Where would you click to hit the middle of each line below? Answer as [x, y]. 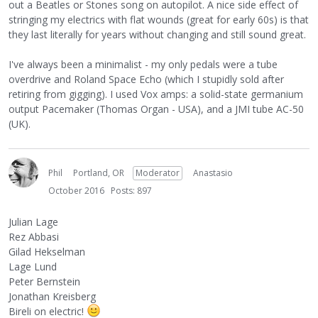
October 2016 [76, 191]
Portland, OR [99, 173]
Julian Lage [33, 222]
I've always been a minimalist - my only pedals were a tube [143, 64]
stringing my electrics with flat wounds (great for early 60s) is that [159, 20]
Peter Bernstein [44, 281]
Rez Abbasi [34, 237]
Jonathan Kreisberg [52, 296]
